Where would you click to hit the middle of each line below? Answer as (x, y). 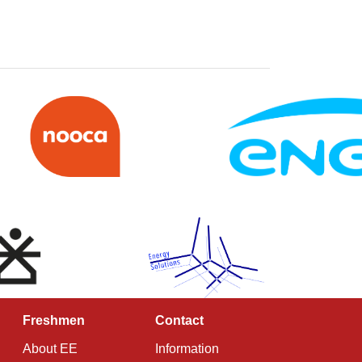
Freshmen (54, 320)
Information (187, 349)
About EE (51, 349)
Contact (179, 320)
